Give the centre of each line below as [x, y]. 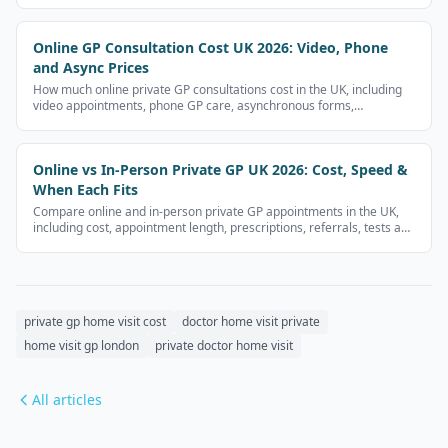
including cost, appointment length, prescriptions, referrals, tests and [224, 227]
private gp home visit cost [95, 321]
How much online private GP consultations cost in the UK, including [217, 89]
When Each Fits [85, 189]
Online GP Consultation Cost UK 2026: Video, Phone [210, 47]
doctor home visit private [251, 321]
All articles [67, 399]
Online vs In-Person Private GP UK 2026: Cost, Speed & [220, 169]
